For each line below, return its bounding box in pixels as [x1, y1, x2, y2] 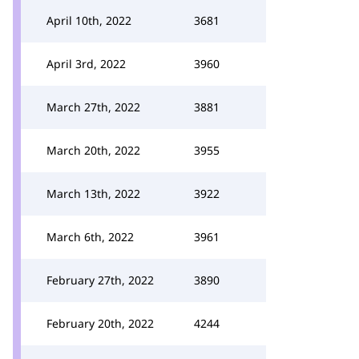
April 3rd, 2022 [46, 56, 126, 71]
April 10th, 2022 [46, 13, 131, 28]
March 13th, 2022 [46, 186, 140, 201]
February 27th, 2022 [46, 272, 154, 288]
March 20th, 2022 [46, 143, 140, 158]
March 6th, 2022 [46, 229, 134, 244]
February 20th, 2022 [46, 316, 154, 331]
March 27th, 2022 [46, 99, 140, 115]
